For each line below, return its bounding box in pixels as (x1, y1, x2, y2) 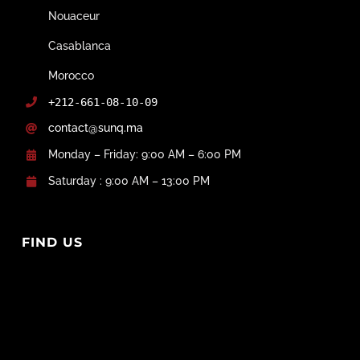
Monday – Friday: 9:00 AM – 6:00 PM (48, 148, 242, 162)
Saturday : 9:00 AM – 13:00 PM (48, 174, 211, 187)
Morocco (48, 68, 95, 82)
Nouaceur (48, 9, 100, 22)
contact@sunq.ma (48, 121, 144, 135)
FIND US (21, 234, 83, 250)
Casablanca (48, 39, 112, 52)
